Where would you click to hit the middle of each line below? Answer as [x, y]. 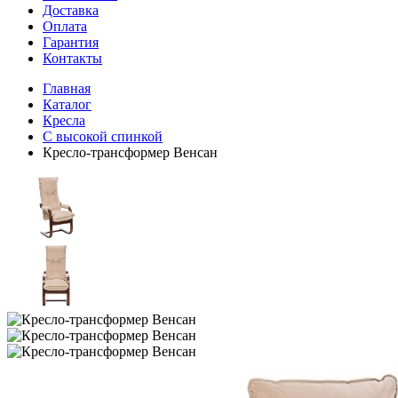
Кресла [64, 120]
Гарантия [71, 42]
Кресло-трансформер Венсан [130, 152]
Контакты [72, 58]
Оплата [65, 26]
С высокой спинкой [103, 136]
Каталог [67, 104]
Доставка [71, 10]
